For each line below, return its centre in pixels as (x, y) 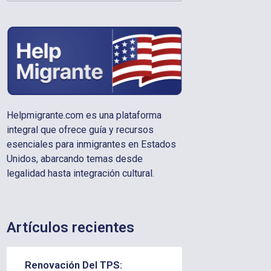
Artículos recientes (70, 227)
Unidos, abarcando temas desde (74, 159)
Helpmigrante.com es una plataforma (84, 116)
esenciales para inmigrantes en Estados (91, 145)
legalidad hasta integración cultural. (80, 174)
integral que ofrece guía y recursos (80, 130)
